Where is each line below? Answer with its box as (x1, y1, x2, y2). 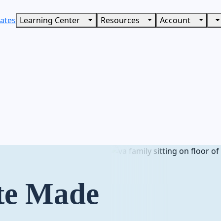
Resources (100, 14, 142, 26)
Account (160, 14, 193, 26)
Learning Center (20, 14, 82, 26)
